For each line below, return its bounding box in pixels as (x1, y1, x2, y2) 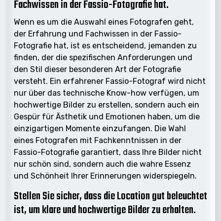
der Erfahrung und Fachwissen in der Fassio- (14, 29, 182, 38)
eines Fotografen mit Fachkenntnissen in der (14, 135, 182, 145)
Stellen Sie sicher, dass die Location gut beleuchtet (14, 188, 207, 205)
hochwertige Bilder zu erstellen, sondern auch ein (14, 100, 199, 110)
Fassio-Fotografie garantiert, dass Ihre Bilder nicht (14, 147, 202, 157)
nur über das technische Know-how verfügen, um (14, 88, 199, 98)
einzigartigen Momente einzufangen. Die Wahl (14, 123, 186, 133)
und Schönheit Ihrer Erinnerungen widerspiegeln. (14, 171, 197, 181)
